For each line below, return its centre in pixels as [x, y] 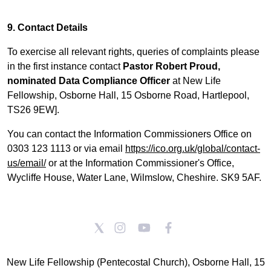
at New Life [195, 81]
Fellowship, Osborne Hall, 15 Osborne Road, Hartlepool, [128, 95]
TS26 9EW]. [33, 110]
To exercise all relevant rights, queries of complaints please [133, 52]
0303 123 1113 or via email [66, 149]
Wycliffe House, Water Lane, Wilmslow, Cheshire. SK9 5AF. [134, 178]
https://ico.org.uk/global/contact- [193, 149]
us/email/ [27, 163]
